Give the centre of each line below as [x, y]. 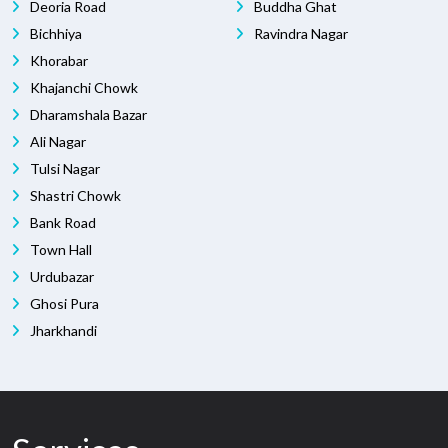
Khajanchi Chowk [82, 87]
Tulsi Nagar [63, 168]
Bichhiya [54, 33]
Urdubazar [60, 276]
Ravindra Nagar [299, 33]
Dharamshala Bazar [87, 114]
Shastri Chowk [74, 195]
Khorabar [57, 60]
